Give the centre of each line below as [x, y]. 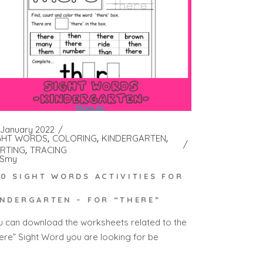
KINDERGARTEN [134, 138]
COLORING [75, 138]
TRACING [49, 150]
